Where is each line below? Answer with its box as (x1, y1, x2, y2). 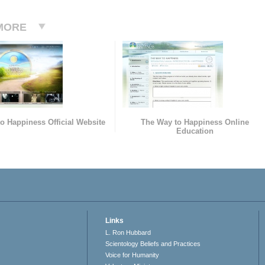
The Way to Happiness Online (140, 118, 249, 127)
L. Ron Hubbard (105, 229, 151, 237)
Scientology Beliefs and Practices (105, 240, 201, 248)
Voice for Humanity (105, 251, 160, 259)
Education (176, 127, 214, 136)
